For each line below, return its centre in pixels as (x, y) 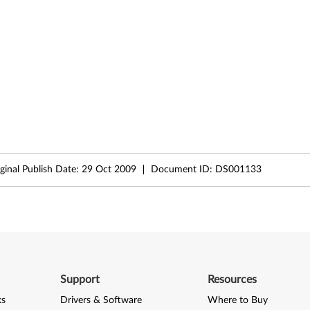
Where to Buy (238, 300)
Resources (232, 279)
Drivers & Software (101, 300)
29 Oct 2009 (109, 169)
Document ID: (183, 169)
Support (80, 279)
